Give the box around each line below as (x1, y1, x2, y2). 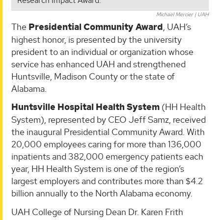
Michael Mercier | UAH (156, 10, 209, 18)
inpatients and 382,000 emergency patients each (11, 151, 203, 163)
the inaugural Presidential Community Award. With (11, 126, 205, 138)
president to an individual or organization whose (11, 46, 193, 57)
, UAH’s (163, 21, 191, 32)
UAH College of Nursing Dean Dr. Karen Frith (11, 206, 183, 218)
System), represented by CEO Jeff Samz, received (11, 114, 206, 126)
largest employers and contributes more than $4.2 (11, 175, 203, 187)
